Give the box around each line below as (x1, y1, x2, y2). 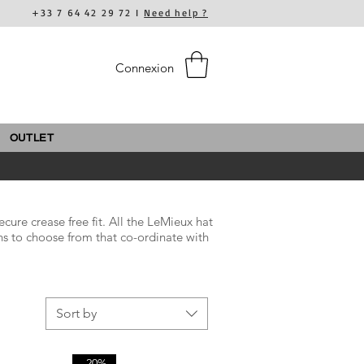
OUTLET (9, 132, 54, 144)
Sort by (56, 305, 97, 321)
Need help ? (144, 6, 208, 19)
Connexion (115, 59, 174, 76)
